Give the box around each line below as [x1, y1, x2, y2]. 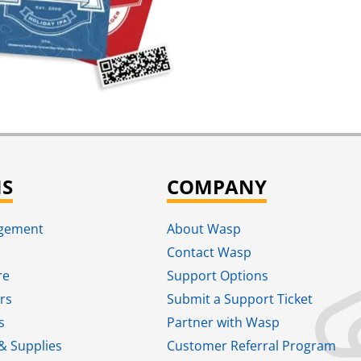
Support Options [167, 267, 269, 285]
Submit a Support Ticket [167, 290, 313, 309]
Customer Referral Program [167, 337, 337, 355]
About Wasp [167, 220, 242, 239]
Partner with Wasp [167, 313, 280, 332]
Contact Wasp [167, 243, 252, 262]
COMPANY [167, 173, 267, 201]
